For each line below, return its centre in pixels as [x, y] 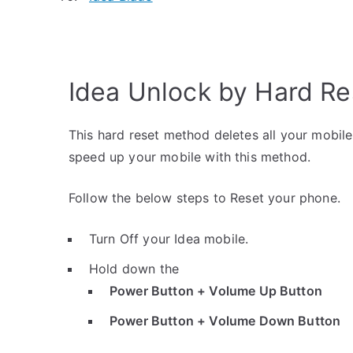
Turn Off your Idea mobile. [169, 239]
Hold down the [134, 269]
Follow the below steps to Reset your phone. [204, 198]
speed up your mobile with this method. [190, 157]
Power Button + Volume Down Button [225, 321]
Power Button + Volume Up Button [216, 291]
